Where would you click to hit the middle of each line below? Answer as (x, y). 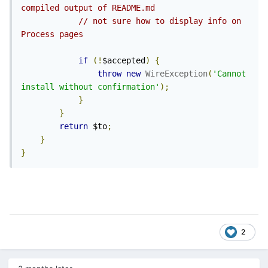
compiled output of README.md (88, 8)
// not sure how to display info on (160, 21)
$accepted (124, 61)
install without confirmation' (90, 87)
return (74, 127)
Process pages (52, 34)
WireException (176, 74)
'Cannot (229, 74)
